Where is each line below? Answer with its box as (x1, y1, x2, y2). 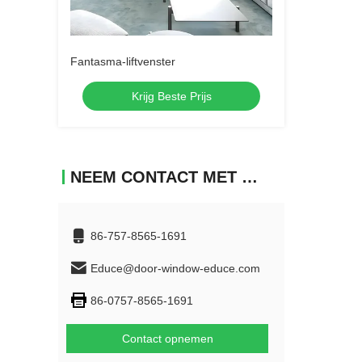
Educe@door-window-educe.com (90, 262, 260, 275)
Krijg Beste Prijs (131, 90, 212, 103)
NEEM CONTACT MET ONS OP (242, 168, 258, 186)
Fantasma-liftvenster (70, 55, 175, 68)
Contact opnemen (121, 332, 213, 345)
